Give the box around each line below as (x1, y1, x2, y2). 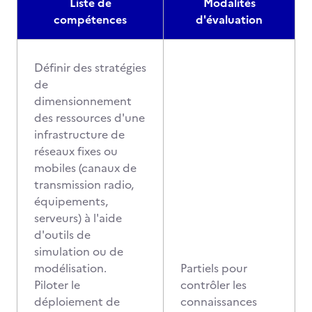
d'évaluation (196, 11, 263, 28)
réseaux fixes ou (34, 143, 118, 159)
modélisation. (34, 260, 109, 276)
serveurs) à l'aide (34, 210, 122, 226)
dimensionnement (34, 93, 132, 109)
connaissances (180, 293, 257, 310)
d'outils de (34, 226, 91, 243)
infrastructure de (34, 126, 125, 143)
